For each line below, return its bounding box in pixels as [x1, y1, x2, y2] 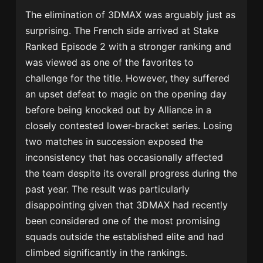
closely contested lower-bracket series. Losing [25, 120, 233, 132]
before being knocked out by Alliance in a [25, 104, 212, 116]
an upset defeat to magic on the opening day [25, 88, 227, 100]
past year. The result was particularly [25, 183, 190, 195]
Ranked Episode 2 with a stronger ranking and [25, 41, 232, 53]
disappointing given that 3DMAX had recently [25, 199, 228, 211]
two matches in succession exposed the [25, 136, 204, 148]
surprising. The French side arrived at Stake [25, 25, 219, 37]
